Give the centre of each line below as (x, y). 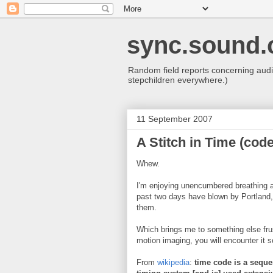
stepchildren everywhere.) (178, 80)
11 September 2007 (175, 119)
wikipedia (173, 262)
